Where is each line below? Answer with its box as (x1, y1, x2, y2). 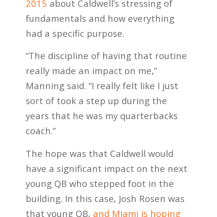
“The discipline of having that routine (25, 49, 187, 62)
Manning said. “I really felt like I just (25, 79, 178, 92)
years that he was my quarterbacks (25, 109, 178, 122)
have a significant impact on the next (25, 162, 187, 174)
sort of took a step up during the (25, 94, 167, 107)
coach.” (25, 124, 56, 137)
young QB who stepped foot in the (25, 177, 174, 189)
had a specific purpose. (25, 27, 124, 39)
